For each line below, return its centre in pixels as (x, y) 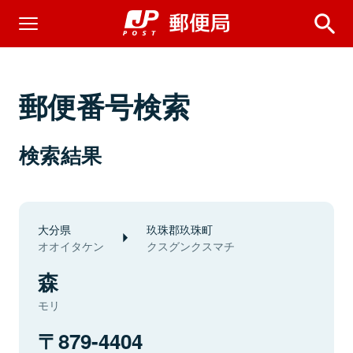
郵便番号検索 (105, 106)
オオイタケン (71, 246)
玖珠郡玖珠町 (180, 229)
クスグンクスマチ (191, 246)
